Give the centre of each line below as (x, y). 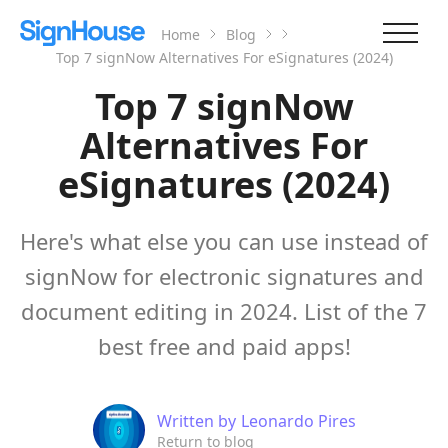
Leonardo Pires (298, 420)
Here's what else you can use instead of (224, 241)
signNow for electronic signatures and (224, 276)
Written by (196, 420)
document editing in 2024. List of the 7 (224, 311)
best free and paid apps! (224, 346)
